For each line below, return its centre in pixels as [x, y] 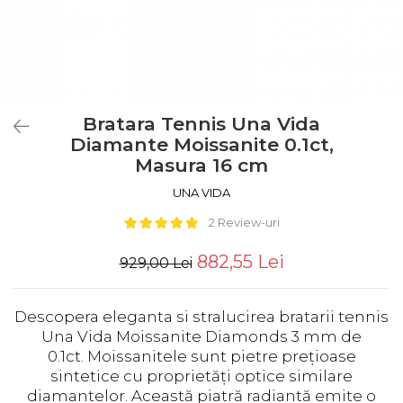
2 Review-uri [244, 222]
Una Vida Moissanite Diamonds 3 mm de [201, 336]
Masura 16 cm [201, 165]
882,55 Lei [240, 262]
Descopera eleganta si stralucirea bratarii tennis [201, 317]
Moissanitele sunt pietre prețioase [221, 356]
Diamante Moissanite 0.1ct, [201, 144]
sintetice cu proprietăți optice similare [201, 376]
